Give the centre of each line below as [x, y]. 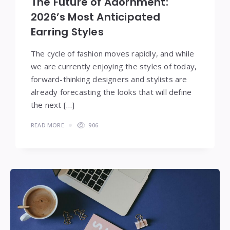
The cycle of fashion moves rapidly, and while [113, 53]
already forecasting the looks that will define [111, 92]
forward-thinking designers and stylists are [109, 79]
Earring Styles [67, 32]
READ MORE [47, 125]
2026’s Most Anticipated [96, 17]
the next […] [53, 104]
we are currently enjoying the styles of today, [114, 66]
